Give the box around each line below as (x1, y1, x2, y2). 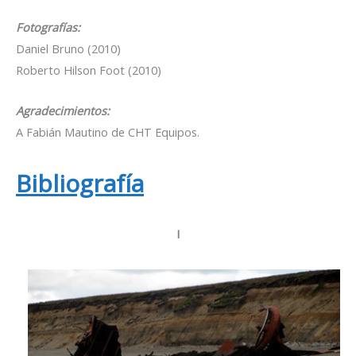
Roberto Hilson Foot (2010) (16, 62, 161, 79)
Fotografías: (16, 19, 80, 36)
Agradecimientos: (16, 102, 110, 118)
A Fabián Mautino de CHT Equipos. (16, 123, 199, 140)
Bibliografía (16, 166, 144, 199)
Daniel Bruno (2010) (16, 41, 121, 57)
